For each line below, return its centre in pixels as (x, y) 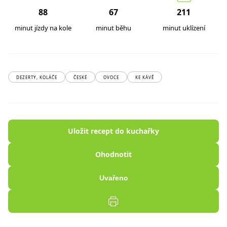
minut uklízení (184, 28)
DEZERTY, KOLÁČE (37, 77)
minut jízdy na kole (43, 28)
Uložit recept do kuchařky (113, 131)
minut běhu (113, 28)
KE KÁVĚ (145, 77)
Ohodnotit (113, 154)
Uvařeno (113, 178)
